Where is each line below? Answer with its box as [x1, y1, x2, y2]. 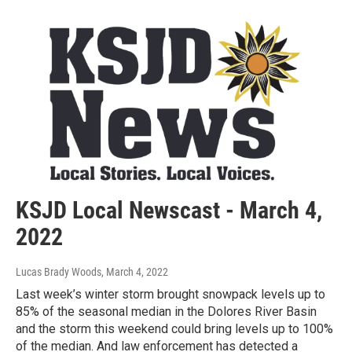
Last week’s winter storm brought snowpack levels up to [16, 287, 325, 302]
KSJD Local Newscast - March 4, [16, 196, 322, 225]
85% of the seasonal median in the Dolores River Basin [16, 304, 317, 320]
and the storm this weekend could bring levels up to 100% [16, 321, 333, 337]
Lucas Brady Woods [16, 266, 101, 279]
